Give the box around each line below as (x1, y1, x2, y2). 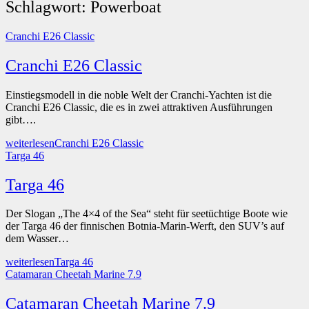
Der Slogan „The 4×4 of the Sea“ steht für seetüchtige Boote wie (6, 208, 288, 220)
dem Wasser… (6, 232, 69, 245)
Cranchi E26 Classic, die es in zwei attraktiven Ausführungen (6, 101, 272, 113)
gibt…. (6, 113, 36, 126)
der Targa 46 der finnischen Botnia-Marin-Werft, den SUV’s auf (6, 220, 284, 232)
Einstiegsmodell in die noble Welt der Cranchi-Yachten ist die (6, 88, 272, 101)
